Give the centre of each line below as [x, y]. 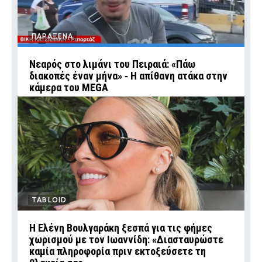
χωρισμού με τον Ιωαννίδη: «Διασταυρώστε [126, 240]
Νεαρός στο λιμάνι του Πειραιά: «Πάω [112, 64]
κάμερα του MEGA [69, 88]
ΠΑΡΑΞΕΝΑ [53, 36]
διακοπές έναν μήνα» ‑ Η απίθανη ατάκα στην [128, 76]
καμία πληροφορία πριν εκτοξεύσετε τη [118, 251]
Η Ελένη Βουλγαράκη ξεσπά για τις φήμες [121, 228]
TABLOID [49, 200]
